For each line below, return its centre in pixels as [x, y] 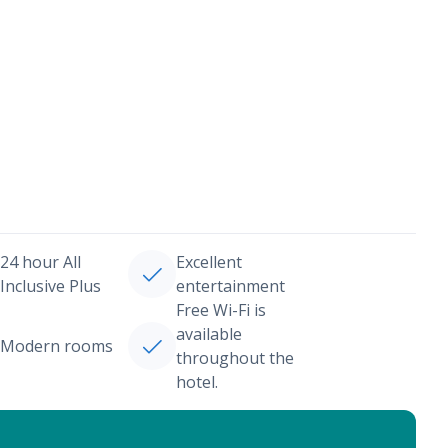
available [208, 334]
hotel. [196, 382]
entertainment [230, 286]
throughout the [234, 358]
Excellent [208, 262]
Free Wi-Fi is [220, 310]
